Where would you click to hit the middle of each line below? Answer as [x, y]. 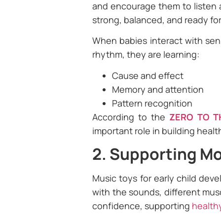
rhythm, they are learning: [146, 55]
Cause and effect [148, 75]
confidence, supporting [142, 206]
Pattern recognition [152, 103]
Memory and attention [158, 89]
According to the [131, 117]
